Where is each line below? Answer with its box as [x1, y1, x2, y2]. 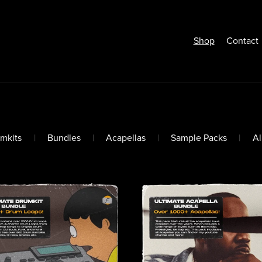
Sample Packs [171, 132, 227, 144]
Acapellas [106, 132, 146, 144]
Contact [226, 35, 258, 47]
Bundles [47, 132, 81, 144]
